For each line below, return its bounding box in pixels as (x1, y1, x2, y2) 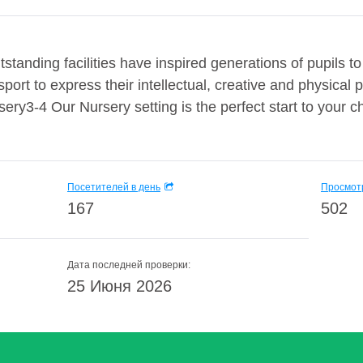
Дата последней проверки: (67, 259, 190, 271)
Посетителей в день (67, 181, 160, 193)
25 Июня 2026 (67, 277, 172, 295)
